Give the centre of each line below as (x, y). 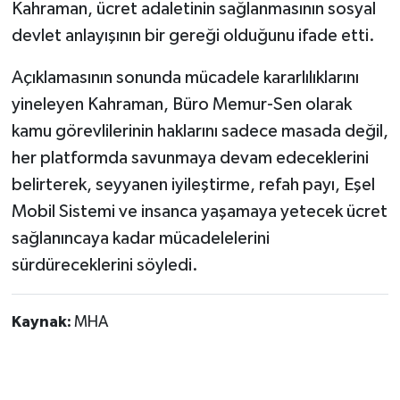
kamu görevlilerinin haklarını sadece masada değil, (200, 131)
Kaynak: (42, 322)
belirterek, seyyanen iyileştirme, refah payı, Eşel (193, 184)
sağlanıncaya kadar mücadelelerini (140, 238)
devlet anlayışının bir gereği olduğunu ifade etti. (193, 35)
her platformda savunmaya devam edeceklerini (190, 158)
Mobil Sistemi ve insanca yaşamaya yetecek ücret (199, 211)
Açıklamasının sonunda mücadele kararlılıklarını (185, 77)
